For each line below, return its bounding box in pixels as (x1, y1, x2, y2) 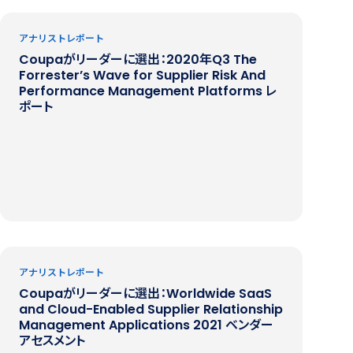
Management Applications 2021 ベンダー (19, 315, 273, 334)
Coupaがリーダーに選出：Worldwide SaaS (19, 284, 272, 303)
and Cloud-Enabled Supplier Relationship (19, 299, 283, 318)
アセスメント (19, 331, 85, 350)
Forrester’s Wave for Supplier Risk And (19, 65, 266, 84)
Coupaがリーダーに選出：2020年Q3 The (19, 50, 257, 69)
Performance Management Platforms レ (19, 81, 277, 100)
